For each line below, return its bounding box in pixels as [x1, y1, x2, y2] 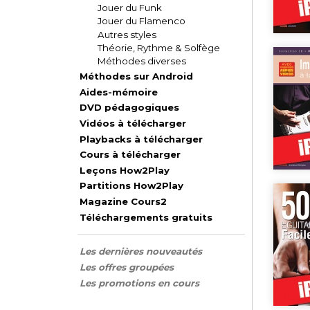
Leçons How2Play [80, 164, 170, 176]
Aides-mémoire [80, 86, 158, 98]
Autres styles [98, 28, 157, 40]
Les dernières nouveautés [80, 246, 203, 257]
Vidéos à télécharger [80, 117, 187, 129]
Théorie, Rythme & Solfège [98, 42, 221, 54]
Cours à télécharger [80, 149, 181, 161]
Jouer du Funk [98, 2, 163, 14]
